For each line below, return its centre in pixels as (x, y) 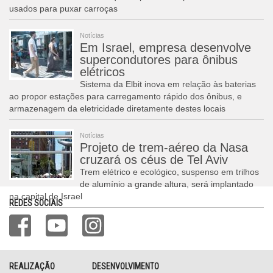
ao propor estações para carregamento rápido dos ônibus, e (126, 96)
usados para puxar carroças (63, 9)
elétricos (102, 72)
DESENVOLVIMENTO (126, 266)
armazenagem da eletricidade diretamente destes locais (117, 108)
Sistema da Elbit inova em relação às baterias (168, 84)
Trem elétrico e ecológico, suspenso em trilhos (169, 172)
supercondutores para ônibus (159, 60)
